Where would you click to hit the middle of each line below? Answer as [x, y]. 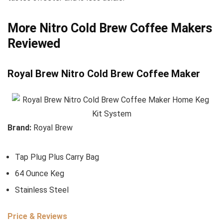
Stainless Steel [42, 190]
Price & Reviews [37, 217]
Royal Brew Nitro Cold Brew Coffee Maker [104, 74]
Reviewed [34, 44]
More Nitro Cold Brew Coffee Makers [110, 28]
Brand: [20, 128]
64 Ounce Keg [40, 174]
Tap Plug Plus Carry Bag [57, 157]
